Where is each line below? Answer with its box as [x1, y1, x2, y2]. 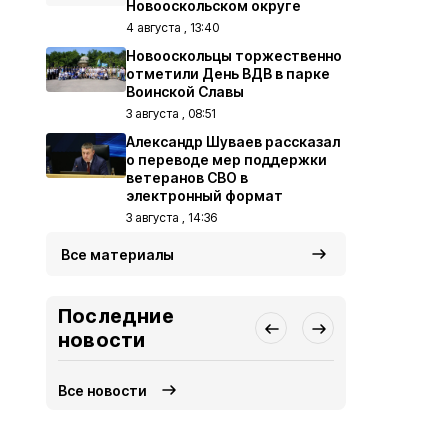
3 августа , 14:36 [126, 210, 217, 225]
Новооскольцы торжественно [126, 47, 342, 64]
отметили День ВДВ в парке [126, 65, 330, 82]
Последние [58, 304, 174, 328]
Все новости [58, 381, 148, 399]
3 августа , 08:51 [126, 106, 216, 121]
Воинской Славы [126, 83, 244, 100]
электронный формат [126, 187, 283, 204]
